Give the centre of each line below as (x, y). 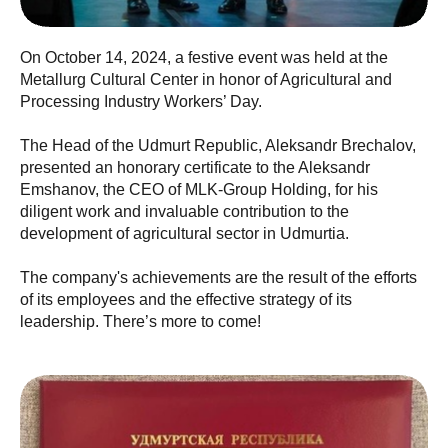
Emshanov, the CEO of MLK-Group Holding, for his (199, 189)
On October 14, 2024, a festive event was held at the (204, 57)
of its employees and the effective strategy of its (186, 299)
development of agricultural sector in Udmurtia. (184, 233)
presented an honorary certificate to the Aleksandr (195, 167)
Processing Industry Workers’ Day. (141, 101)
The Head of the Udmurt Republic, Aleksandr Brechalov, (218, 145)
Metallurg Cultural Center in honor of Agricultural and (206, 79)
